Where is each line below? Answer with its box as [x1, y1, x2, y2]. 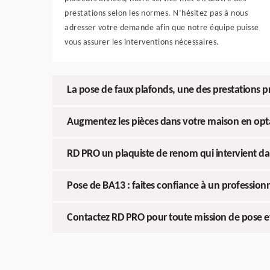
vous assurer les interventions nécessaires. [64, 38, 219, 47]
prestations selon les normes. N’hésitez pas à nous [64, 9, 248, 18]
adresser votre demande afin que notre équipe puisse [64, 24, 259, 33]
